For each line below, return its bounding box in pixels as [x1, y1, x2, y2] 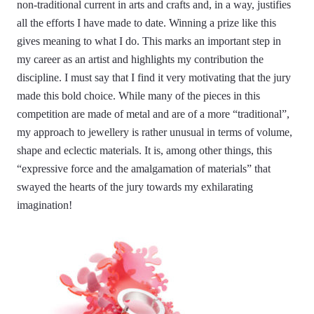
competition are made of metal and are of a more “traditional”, [17, 108, 289, 121]
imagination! [17, 199, 72, 212]
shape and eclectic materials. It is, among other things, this [17, 144, 272, 157]
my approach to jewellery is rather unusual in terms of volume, [17, 126, 292, 139]
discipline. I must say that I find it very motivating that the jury [17, 71, 291, 84]
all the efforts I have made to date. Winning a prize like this [17, 17, 276, 29]
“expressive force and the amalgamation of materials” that [17, 163, 271, 175]
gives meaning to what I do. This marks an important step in [17, 35, 281, 48]
